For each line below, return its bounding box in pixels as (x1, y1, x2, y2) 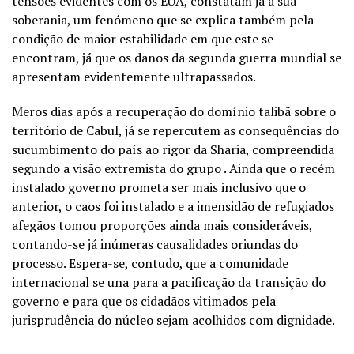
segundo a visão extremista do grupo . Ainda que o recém (12, 159, 335, 177)
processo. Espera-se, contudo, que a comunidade (12, 254, 288, 272)
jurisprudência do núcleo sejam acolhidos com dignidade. (12, 311, 335, 329)
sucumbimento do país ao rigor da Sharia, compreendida (12, 140, 334, 158)
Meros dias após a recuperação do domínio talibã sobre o (12, 102, 336, 120)
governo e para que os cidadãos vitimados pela (12, 292, 276, 310)
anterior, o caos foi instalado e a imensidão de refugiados (12, 197, 334, 215)
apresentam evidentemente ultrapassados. (12, 67, 256, 85)
